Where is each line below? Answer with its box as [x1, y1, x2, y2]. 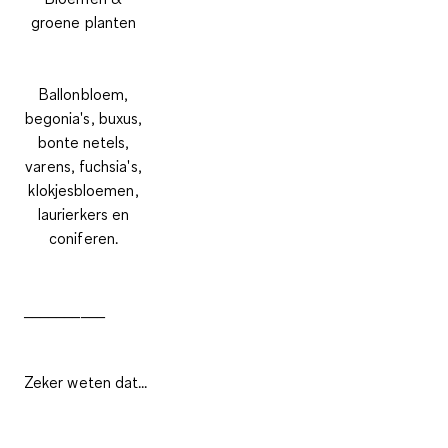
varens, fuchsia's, [25, 155, 142, 176]
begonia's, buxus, [24, 107, 143, 128]
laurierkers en [37, 203, 130, 224]
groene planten [30, 11, 137, 32]
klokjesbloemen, [28, 179, 139, 200]
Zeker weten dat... [24, 371, 148, 392]
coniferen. [49, 227, 118, 248]
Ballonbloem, [39, 83, 128, 104]
